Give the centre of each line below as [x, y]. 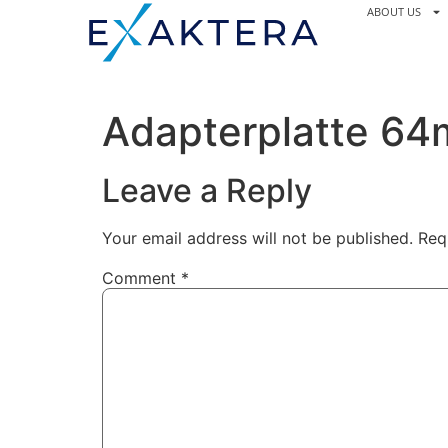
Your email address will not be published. [257, 238]
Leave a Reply [207, 190]
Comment [141, 278]
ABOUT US [393, 12]
